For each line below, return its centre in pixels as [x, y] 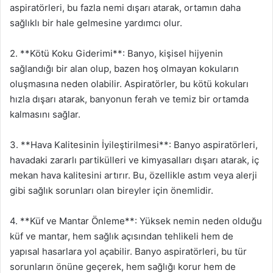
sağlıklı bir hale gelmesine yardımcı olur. [96, 23]
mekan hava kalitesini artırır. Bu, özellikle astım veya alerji [133, 175]
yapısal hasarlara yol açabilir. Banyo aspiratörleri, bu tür [128, 251]
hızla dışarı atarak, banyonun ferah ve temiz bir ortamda [129, 99]
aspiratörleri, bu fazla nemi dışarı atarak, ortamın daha [125, 8]
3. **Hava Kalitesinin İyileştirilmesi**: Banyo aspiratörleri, [134, 145]
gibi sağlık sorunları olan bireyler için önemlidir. [112, 190]
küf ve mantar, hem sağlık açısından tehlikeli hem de [122, 236]
